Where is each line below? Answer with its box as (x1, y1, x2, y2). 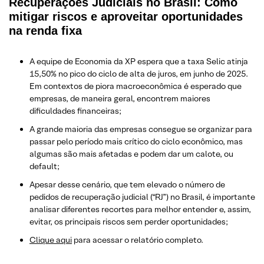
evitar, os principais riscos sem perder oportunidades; (29, 216, 228, 227)
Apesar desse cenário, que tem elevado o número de (29, 179, 225, 190)
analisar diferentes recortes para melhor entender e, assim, (29, 203, 251, 214)
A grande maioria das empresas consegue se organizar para (29, 123, 252, 134)
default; (29, 160, 60, 171)
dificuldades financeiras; (29, 105, 121, 116)
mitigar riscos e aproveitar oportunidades (9, 9, 243, 23)
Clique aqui (29, 234, 72, 245)
